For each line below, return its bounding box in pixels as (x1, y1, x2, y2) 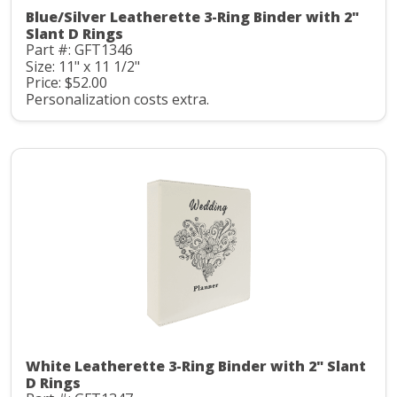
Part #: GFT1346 (26, 40, 133, 60)
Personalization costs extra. (26, 89, 209, 109)
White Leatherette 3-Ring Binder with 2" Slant (26, 355, 366, 376)
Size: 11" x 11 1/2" (26, 56, 140, 76)
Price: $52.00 (26, 73, 107, 93)
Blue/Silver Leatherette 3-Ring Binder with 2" (26, 7, 359, 27)
